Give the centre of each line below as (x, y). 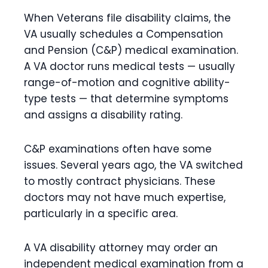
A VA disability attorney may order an (121, 248)
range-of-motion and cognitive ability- (127, 83)
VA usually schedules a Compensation (124, 34)
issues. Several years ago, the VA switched (133, 165)
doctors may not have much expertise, (125, 197)
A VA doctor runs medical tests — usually (130, 66)
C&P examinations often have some (118, 149)
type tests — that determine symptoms (126, 99)
